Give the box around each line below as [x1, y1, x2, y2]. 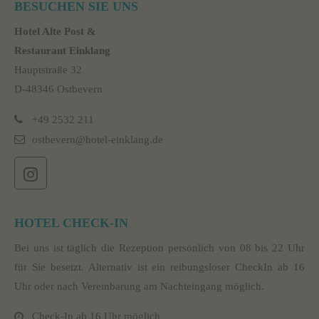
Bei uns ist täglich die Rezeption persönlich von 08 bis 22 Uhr [14, 242, 305, 254]
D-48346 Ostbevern [14, 83, 103, 95]
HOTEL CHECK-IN [14, 216, 128, 231]
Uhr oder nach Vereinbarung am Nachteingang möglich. [14, 281, 264, 293]
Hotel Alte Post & [14, 26, 96, 37]
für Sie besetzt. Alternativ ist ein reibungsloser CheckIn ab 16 [14, 261, 305, 273]
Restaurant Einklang [14, 45, 110, 56]
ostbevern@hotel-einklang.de [32, 133, 163, 145]
